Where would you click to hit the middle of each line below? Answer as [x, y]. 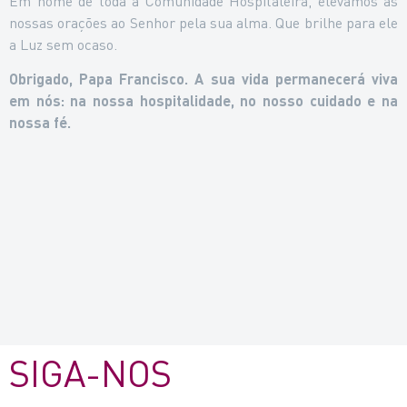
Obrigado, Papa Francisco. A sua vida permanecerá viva [203, 79]
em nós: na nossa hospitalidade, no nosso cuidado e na [203, 101]
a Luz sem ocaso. [63, 45]
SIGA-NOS [90, 372]
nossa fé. [40, 123]
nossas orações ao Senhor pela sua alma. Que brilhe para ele [203, 23]
